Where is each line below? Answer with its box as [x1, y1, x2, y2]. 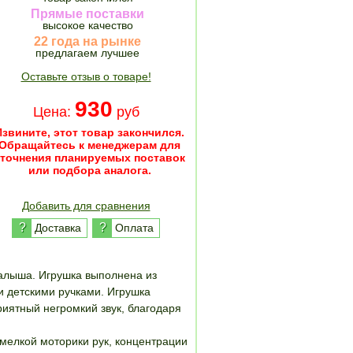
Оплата [112, 221, 157, 234]
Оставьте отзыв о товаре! [20, 70, 151, 83]
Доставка [32, 221, 84, 234]
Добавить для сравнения [21, 199, 150, 212]
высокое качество [42, 19, 133, 32]
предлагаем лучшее [35, 46, 139, 59]
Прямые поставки [31, 7, 144, 20]
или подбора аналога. [28, 164, 151, 176]
